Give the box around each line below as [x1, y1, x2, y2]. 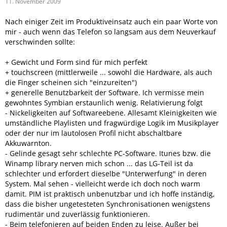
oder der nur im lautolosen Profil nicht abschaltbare [5, 128, 182, 138]
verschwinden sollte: [5, 36, 75, 47]
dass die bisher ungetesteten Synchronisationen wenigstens [5, 199, 210, 209]
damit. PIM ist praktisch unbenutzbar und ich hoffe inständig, [5, 188, 215, 199]
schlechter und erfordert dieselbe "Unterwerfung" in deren [5, 168, 207, 178]
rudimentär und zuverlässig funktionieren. [5, 209, 150, 219]
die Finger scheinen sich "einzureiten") [5, 77, 137, 87]
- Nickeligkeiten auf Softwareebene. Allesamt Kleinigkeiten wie [5, 107, 217, 118]
